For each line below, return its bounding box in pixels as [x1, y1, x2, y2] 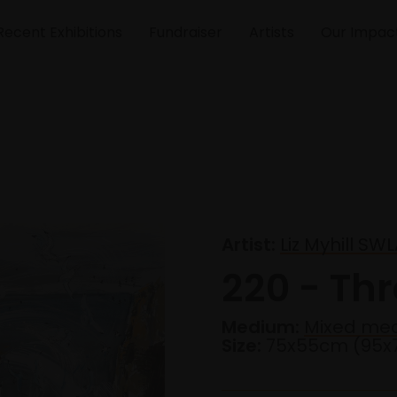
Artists [249, 22, 294, 43]
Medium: [222, 315, 300, 340]
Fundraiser [149, 22, 222, 43]
